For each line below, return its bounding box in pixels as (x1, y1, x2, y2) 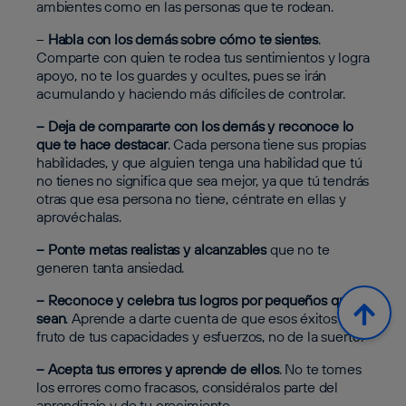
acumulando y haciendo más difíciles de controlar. (36, 83, 346, 102)
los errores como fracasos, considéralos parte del (36, 377, 339, 396)
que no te (266, 239, 330, 258)
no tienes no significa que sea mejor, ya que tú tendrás (36, 170, 370, 189)
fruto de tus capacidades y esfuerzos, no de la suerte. (36, 326, 367, 345)
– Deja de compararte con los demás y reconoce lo (36, 116, 354, 135)
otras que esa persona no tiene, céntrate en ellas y (36, 188, 346, 208)
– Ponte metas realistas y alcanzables (36, 239, 267, 258)
